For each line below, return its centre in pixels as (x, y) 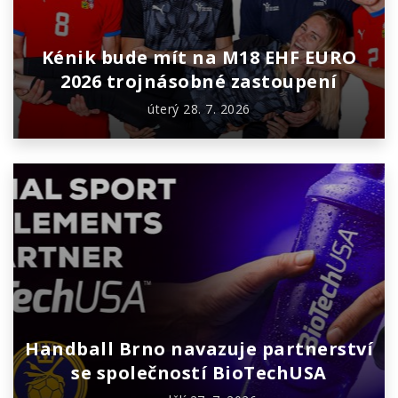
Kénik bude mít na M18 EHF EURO (199, 58)
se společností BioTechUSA (199, 373)
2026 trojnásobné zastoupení (199, 82)
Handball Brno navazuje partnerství (199, 349)
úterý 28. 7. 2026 (199, 109)
